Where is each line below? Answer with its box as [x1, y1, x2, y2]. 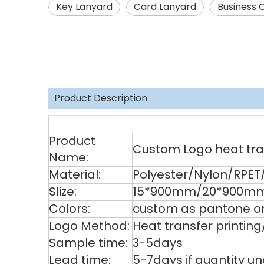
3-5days [133, 235, 183, 251]
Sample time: [49, 235, 128, 251]
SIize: [49, 183, 77, 200]
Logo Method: [49, 217, 130, 234]
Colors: [49, 200, 90, 217]
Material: [49, 166, 101, 183]
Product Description [54, 91, 147, 105]
